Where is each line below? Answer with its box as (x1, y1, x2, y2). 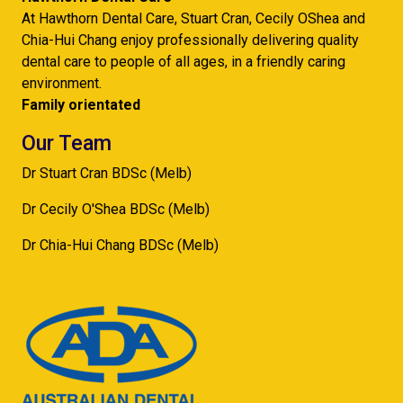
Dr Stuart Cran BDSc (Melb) (22, 165, 192, 182)
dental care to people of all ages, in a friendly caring (22, 53, 345, 70)
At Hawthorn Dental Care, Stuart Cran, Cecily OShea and (22, 10, 365, 27)
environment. (22, 75, 102, 92)
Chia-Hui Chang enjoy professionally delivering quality (22, 31, 359, 49)
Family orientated (22, 96, 140, 113)
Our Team (22, 130, 112, 156)
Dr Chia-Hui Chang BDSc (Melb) (22, 237, 219, 254)
